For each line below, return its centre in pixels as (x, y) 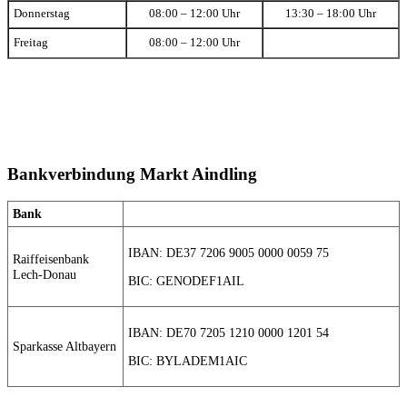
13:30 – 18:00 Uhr (331, 14)
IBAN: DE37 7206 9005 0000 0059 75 (228, 252)
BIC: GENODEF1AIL (186, 281)
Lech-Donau (45, 274)
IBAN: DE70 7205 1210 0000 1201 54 (228, 332)
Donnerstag (42, 14)
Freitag (31, 43)
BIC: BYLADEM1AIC (188, 361)
